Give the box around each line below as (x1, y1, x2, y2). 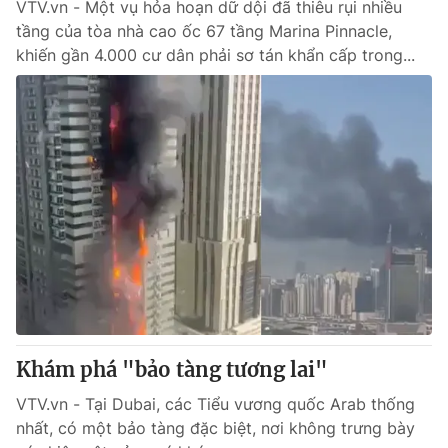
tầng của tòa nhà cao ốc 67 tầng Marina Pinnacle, (16, 21, 392, 41)
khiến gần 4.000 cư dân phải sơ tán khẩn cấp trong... (16, 45, 415, 65)
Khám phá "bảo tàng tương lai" (16, 357, 328, 382)
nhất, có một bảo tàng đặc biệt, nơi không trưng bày (16, 418, 415, 438)
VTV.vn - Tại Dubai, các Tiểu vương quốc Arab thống (16, 394, 415, 414)
